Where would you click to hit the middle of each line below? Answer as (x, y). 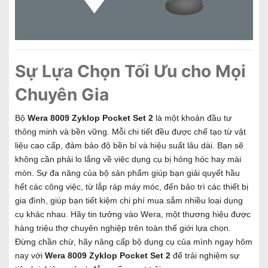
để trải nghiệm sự (205, 255)
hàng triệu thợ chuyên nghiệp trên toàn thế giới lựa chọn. (123, 228)
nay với (30, 255)
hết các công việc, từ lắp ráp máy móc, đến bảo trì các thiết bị (132, 186)
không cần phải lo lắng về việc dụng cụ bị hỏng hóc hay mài (128, 159)
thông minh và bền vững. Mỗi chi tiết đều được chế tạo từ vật (130, 131)
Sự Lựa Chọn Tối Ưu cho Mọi (130, 71)
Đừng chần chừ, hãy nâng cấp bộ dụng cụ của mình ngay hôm (134, 241)
